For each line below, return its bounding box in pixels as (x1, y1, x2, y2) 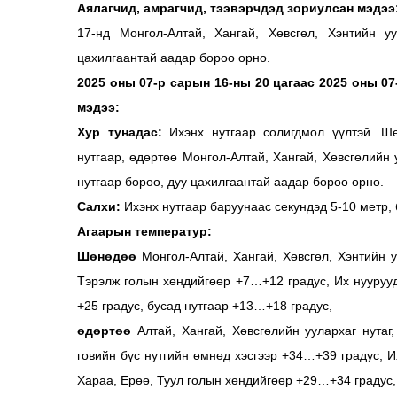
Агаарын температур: (77, 223, 212, 238)
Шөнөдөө (77, 248, 136, 263)
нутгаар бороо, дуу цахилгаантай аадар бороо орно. (77, 174, 384, 189)
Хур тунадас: (77, 124, 169, 139)
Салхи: (77, 198, 124, 214)
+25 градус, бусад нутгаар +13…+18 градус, (77, 298, 332, 313)
